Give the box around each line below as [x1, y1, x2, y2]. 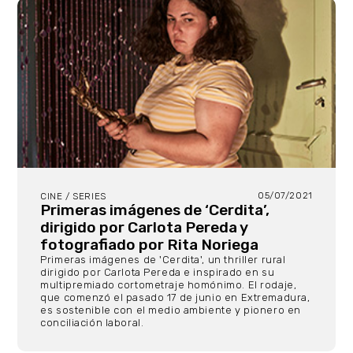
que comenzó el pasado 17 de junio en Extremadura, [40, 291, 310, 303]
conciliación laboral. [40, 316, 147, 329]
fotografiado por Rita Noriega [40, 235, 259, 254]
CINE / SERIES [40, 190, 106, 202]
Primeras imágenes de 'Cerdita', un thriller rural [40, 253, 286, 266]
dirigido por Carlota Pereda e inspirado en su [40, 266, 275, 278]
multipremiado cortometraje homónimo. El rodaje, [40, 278, 297, 291]
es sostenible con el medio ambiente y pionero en [40, 303, 301, 316]
